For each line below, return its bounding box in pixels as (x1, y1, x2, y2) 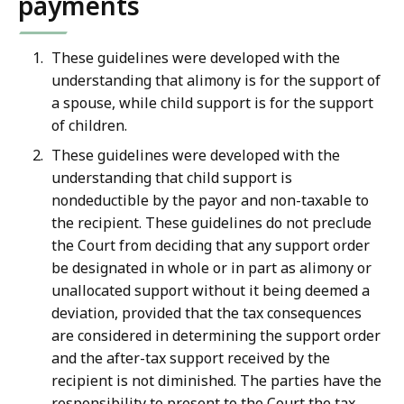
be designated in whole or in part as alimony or (51, 258, 372, 279)
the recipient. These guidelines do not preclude (51, 213, 372, 234)
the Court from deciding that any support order (51, 235, 370, 256)
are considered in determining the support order (51, 326, 381, 346)
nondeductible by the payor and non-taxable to (51, 190, 369, 211)
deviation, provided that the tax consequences (51, 303, 362, 324)
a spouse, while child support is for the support (51, 93, 373, 114)
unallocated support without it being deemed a (51, 280, 370, 301)
